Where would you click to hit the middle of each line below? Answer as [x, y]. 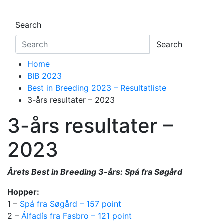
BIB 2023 [45, 76]
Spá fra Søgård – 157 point [71, 204]
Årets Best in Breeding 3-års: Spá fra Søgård [95, 172]
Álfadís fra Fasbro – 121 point [77, 216]
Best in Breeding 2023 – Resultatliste [97, 88]
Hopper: [23, 192]
